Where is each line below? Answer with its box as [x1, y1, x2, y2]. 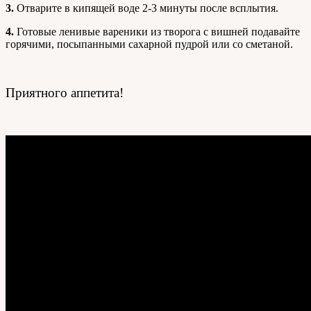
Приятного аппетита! [6, 85, 124, 100]
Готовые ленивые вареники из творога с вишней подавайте [14, 25, 300, 37]
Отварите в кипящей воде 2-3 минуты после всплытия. [14, 1, 278, 14]
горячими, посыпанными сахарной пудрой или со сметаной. [6, 37, 293, 50]
